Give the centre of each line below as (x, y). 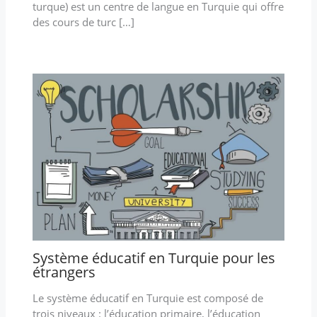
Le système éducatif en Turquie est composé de (148, 298)
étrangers (64, 272)
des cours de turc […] (83, 22)
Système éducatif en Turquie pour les (154, 258)
